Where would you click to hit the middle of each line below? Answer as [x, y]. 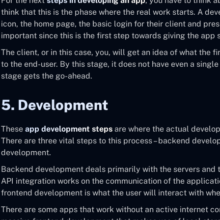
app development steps [69, 129]
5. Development [55, 105]
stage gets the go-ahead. [47, 76]
